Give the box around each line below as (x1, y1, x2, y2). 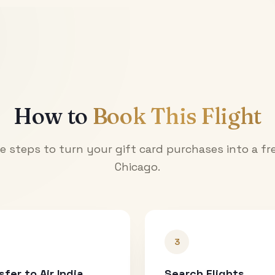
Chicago (115, 159, 158, 174)
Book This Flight (92, 102, 262, 130)
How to (13, 102, 93, 130)
